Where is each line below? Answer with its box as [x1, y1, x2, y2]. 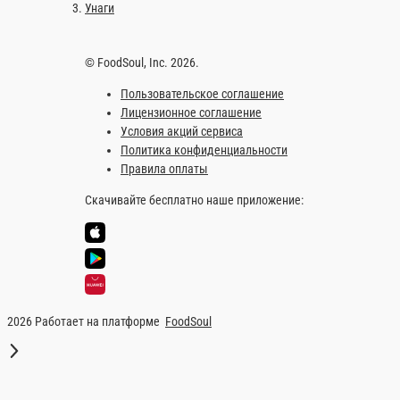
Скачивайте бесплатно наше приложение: [7, 210, 262, 226]
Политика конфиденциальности [43, 163, 238, 179]
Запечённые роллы [43, 21, 158, 37]
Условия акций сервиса [43, 147, 185, 163]
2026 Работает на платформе [7, 303, 187, 319]
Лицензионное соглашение [43, 131, 208, 147]
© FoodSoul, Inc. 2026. [7, 85, 141, 101]
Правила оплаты [43, 179, 144, 196]
